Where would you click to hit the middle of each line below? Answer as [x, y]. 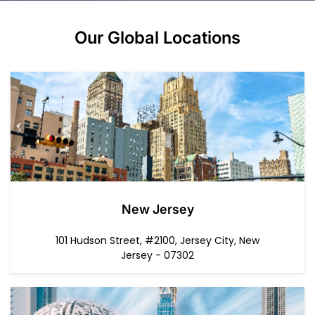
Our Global [117, 38]
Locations [202, 38]
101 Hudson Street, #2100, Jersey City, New [157, 241]
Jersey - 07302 [157, 256]
